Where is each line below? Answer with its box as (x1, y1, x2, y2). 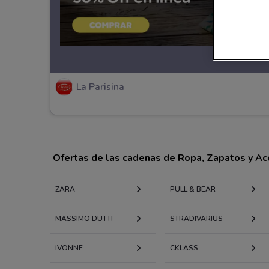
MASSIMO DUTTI (55, 213, 113, 223)
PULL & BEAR (169, 184, 216, 194)
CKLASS (169, 243, 198, 253)
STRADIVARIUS (169, 213, 223, 223)
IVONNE (55, 243, 83, 253)
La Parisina (76, 80, 124, 94)
